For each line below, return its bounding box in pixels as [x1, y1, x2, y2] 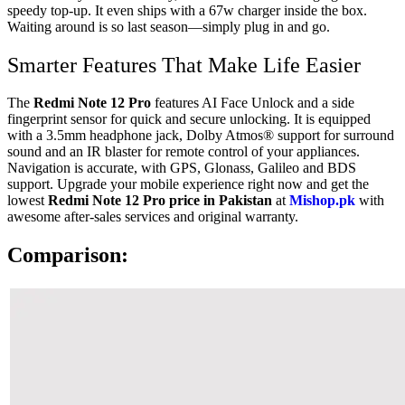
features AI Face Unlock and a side [151, 95, 354, 111]
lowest [7, 193, 48, 209]
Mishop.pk [289, 193, 355, 209]
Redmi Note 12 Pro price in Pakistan [48, 193, 272, 209]
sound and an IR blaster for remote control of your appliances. [7, 144, 360, 160]
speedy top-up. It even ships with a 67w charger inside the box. [7, 2, 367, 18]
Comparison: [7, 243, 128, 268]
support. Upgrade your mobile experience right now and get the [7, 176, 369, 193]
